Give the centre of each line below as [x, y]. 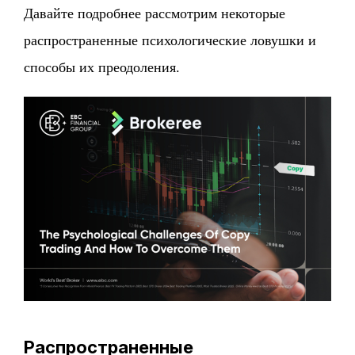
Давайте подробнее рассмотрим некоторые [155, 13]
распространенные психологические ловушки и [170, 40]
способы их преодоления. [102, 67]
